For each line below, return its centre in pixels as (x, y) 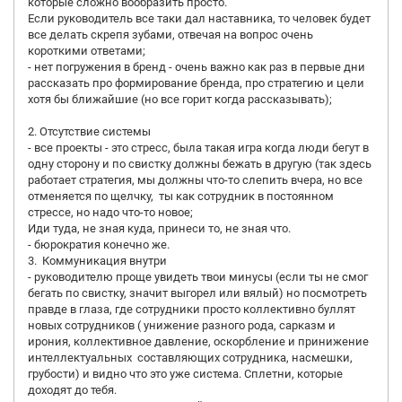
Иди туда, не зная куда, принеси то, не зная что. (159, 228)
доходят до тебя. (72, 390)
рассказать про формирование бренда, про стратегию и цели (196, 83)
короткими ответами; (87, 51)
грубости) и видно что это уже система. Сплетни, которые (185, 374)
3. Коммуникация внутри (97, 261)
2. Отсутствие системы (89, 131)
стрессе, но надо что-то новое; (110, 212)
